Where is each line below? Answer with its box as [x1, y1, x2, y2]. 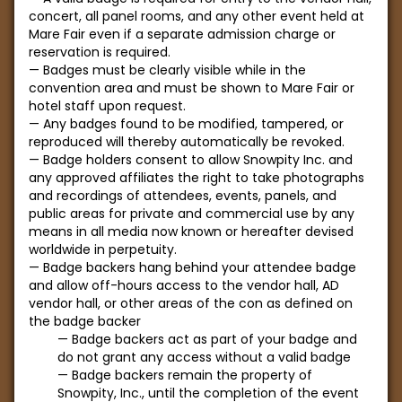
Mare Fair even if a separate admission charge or [29, 25, 336, 43]
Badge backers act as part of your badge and [72, 330, 357, 348]
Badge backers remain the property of [72, 366, 312, 384]
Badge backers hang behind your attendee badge [43, 258, 356, 276]
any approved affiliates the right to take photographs [29, 169, 364, 187]
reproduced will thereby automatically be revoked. [29, 133, 345, 151]
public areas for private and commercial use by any [29, 205, 354, 223]
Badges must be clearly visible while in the [43, 61, 306, 79]
